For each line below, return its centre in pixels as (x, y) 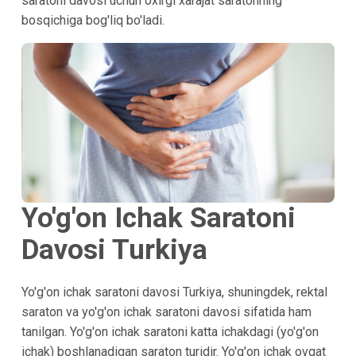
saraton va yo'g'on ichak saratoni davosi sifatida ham (166, 312)
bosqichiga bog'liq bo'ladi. (93, 21)
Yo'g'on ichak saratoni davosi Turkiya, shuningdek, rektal (174, 292)
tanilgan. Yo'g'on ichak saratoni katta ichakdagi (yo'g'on (170, 332)
